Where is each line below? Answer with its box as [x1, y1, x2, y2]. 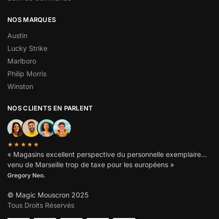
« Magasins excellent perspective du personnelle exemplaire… [7, 150, 207, 159]
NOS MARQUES [7, 15, 56, 23]
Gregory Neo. [7, 172, 45, 179]
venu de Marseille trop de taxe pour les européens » [7, 160, 174, 169]
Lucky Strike [7, 44, 47, 53]
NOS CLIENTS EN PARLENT [7, 104, 93, 112]
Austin [7, 31, 27, 40]
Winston [7, 82, 33, 91]
